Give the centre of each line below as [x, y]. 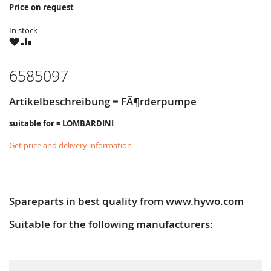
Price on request [41, 7]
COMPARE [50, 41]
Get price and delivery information [70, 145]
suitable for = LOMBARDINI [61, 124]
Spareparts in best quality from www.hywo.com [126, 201]
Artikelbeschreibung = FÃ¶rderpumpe [103, 102]
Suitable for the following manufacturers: [111, 224]
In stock [23, 30]
